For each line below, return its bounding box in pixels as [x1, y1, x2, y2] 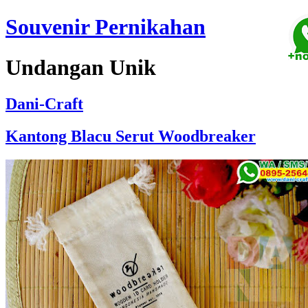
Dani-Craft [5, 95, 83, 113]
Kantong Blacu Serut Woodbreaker [5, 127, 256, 146]
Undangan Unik [5, 54, 156, 80]
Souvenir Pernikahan [5, 14, 206, 40]
